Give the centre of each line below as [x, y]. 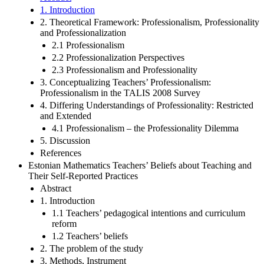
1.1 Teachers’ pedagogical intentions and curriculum [148, 213]
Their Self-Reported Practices [83, 176]
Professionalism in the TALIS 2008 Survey [120, 93]
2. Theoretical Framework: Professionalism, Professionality [150, 22]
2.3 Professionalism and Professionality [125, 70]
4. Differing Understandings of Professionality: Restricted [147, 105]
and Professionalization [83, 32]
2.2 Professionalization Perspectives [118, 57]
